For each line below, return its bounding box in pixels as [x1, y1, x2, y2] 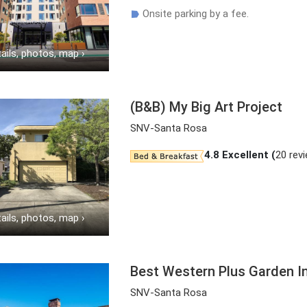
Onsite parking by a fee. [143, 8, 249, 20]
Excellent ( [219, 149, 276, 161]
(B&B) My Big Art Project [130, 99, 283, 115]
